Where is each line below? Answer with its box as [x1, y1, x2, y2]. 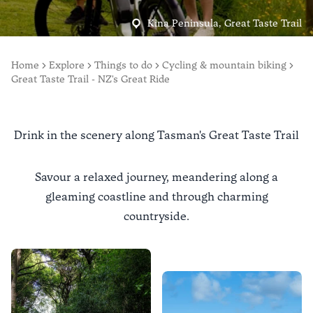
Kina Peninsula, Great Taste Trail [147, 17, 302, 29]
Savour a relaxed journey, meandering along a [35, 170, 278, 184]
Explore [49, 59, 85, 71]
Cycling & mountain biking [162, 59, 286, 71]
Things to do [94, 59, 152, 71]
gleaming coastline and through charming [45, 190, 268, 203]
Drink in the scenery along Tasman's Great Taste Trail [14, 129, 299, 142]
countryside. [124, 210, 189, 223]
